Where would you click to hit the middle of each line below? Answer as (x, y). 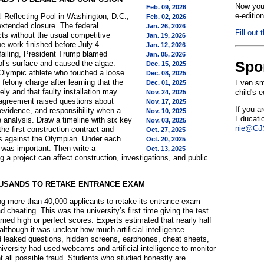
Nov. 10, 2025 (166, 111)
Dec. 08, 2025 (166, 73)
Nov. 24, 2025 (166, 92)
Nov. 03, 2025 (166, 120)
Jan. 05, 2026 (166, 54)
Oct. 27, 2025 (166, 130)
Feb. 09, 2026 (166, 7)
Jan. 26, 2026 (166, 26)
